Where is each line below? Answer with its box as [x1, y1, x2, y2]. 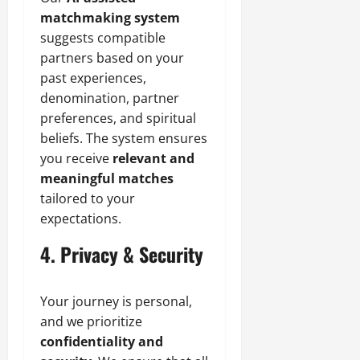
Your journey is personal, [40, 292, 192, 310]
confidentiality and [40, 332, 163, 350]
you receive [40, 149, 112, 167]
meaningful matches [40, 169, 174, 187]
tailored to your [40, 189, 135, 207]
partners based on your [40, 48, 184, 67]
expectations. [40, 209, 121, 227]
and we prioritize [40, 312, 142, 330]
